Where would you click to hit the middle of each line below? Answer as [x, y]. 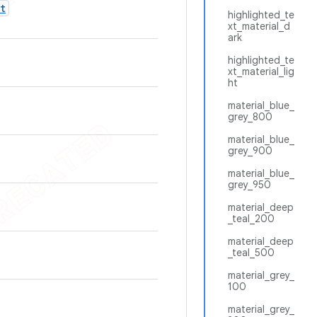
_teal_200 [251, 219]
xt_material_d [259, 26]
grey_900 [250, 151]
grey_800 [250, 117]
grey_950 [249, 185]
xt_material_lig [261, 71]
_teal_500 [251, 253]
